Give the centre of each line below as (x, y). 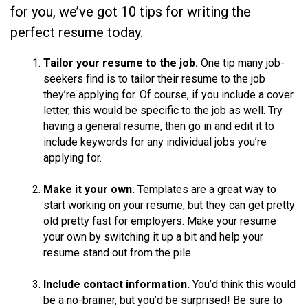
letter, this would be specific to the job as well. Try (163, 110)
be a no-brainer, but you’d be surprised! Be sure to (163, 300)
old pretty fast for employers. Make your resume (160, 221)
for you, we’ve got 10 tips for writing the (131, 11)
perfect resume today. (77, 32)
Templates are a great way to (207, 189)
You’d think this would (244, 284)
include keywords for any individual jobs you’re (155, 142)
